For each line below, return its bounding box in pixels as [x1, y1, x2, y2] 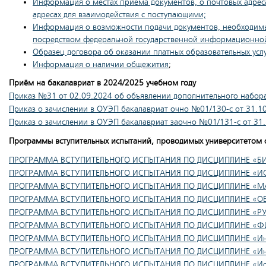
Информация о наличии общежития [33, 60, 169, 69]
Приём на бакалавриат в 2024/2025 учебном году [9, 78, 196, 87]
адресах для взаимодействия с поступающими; [33, 10, 206, 19]
